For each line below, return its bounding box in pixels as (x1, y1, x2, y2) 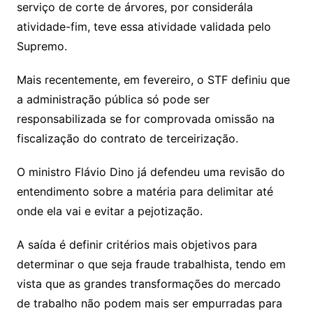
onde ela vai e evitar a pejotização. (16, 204, 203, 219)
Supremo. (16, 39, 67, 54)
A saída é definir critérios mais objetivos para (16, 238, 257, 252)
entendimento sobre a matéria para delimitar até (16, 184, 273, 199)
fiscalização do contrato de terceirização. (16, 131, 238, 146)
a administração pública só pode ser (16, 92, 210, 107)
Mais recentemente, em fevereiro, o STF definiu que (16, 73, 290, 87)
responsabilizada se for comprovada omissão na (16, 112, 275, 126)
